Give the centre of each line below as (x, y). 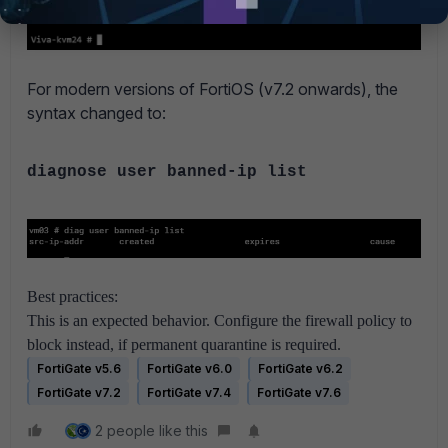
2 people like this (151, 431)
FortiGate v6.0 (189, 369)
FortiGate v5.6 (79, 369)
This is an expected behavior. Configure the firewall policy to (219, 321)
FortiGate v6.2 (300, 369)
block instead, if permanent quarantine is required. (184, 345)
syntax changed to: (96, 112)
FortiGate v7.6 (299, 393)
